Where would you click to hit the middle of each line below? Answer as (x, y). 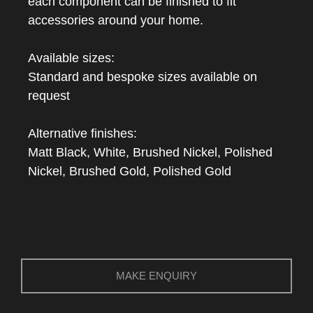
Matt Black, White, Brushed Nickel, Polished (150, 152)
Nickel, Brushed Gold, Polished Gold (130, 171)
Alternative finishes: (82, 133)
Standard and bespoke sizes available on (143, 77)
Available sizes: (71, 58)
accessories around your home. (116, 20)
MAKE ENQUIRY (156, 276)
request (49, 96)
